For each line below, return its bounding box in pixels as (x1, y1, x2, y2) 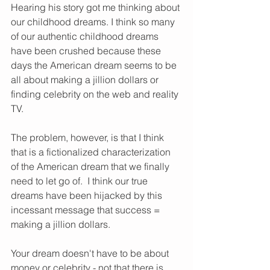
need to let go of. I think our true (11, 175, 150, 187)
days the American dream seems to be (11, 59, 179, 72)
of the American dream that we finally (11, 160, 172, 173)
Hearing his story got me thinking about (11, 1, 182, 14)
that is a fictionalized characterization (11, 146, 173, 159)
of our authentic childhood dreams (11, 30, 161, 43)
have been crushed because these (11, 45, 163, 57)
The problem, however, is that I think (11, 131, 166, 144)
